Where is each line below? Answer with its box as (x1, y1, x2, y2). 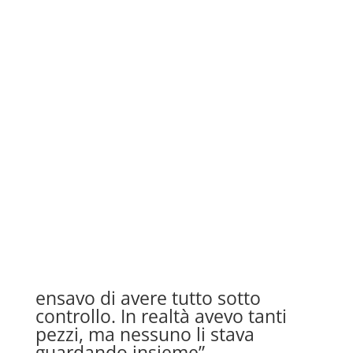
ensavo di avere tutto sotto (35, 285, 261, 311)
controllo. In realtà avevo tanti (35, 303, 287, 329)
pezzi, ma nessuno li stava (35, 321, 255, 347)
